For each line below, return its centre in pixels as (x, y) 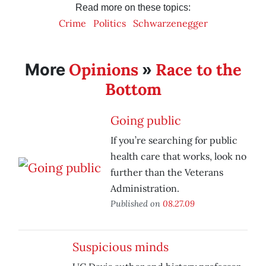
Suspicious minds (121, 247)
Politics (109, 23)
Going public (146, 121)
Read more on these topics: (133, 8)
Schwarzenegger (170, 23)
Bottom (133, 89)
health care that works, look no (178, 156)
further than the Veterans (167, 172)
